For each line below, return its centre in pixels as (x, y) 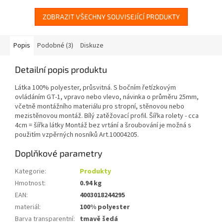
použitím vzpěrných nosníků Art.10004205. (77, 135)
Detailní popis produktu (61, 69)
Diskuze (92, 45)
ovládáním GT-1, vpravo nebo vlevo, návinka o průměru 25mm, (107, 97)
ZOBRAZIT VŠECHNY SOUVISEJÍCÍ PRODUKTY (111, 16)
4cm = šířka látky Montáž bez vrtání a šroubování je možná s (103, 125)
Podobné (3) (55, 45)
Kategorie (30, 171)
